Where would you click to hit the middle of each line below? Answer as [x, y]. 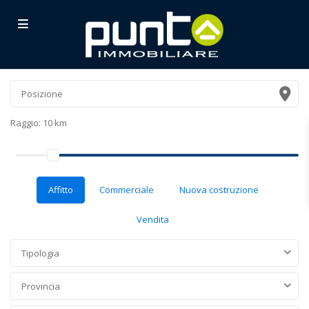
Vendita [153, 219]
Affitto [60, 190]
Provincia [41, 286]
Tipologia [40, 253]
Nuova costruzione [219, 190]
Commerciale [126, 190]
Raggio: [27, 123]
